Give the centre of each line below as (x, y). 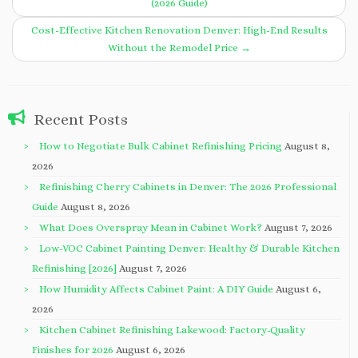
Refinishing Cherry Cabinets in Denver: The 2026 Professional (188, 186)
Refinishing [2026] (74, 268)
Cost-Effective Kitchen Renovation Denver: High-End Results (179, 30)
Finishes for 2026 (73, 349)
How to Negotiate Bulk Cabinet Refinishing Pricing (161, 145)
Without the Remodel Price (174, 47)
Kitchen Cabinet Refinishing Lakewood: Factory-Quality (172, 329)
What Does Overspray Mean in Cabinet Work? (151, 227)
